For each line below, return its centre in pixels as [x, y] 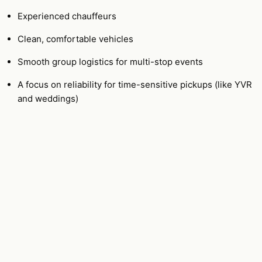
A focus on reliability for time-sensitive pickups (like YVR [135, 84]
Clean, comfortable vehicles [75, 39]
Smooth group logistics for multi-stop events [110, 61]
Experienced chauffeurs [67, 16]
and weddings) [48, 98]
